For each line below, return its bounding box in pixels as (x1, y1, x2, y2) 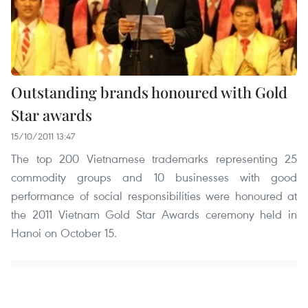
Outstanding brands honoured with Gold (11, 82, 287, 103)
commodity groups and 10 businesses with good (11, 169, 297, 186)
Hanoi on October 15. (11, 225, 117, 241)
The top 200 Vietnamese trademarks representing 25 (11, 151, 297, 167)
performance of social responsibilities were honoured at (11, 188, 297, 204)
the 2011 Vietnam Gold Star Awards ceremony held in (11, 206, 297, 223)
